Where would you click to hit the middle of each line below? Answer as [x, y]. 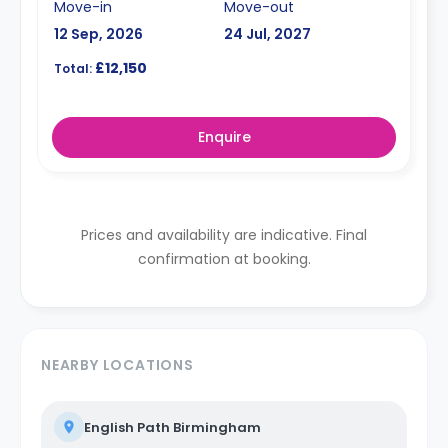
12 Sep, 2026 [98, 34]
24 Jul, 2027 [267, 34]
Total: [73, 68]
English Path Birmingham [172, 427]
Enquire [224, 137]
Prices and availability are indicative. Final [224, 235]
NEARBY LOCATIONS [117, 365]
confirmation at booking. [224, 259]
